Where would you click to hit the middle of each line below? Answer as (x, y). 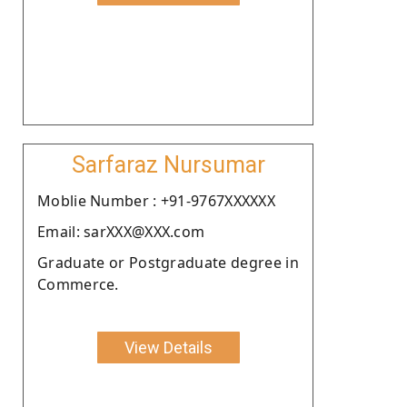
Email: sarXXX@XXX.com (121, 231)
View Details (168, 347)
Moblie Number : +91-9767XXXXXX (156, 200)
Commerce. (78, 284)
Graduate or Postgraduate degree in (168, 262)
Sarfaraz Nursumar (168, 164)
